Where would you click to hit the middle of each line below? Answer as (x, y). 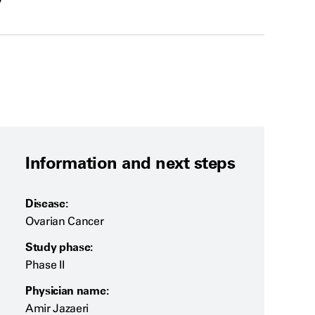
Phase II (45, 265)
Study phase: (59, 247)
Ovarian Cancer (65, 221)
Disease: (47, 204)
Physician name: (67, 291)
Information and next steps (130, 163)
